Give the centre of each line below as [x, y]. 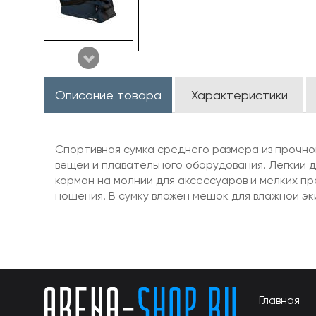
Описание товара [108, 95]
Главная [279, 300]
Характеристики [239, 95]
